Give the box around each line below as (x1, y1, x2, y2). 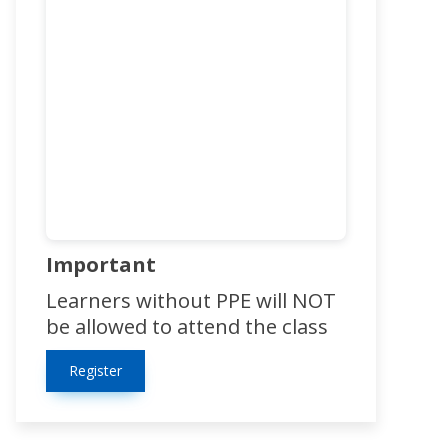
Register (69, 361, 122, 381)
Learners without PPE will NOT (46, 286, 336, 315)
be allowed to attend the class (46, 312, 328, 341)
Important (46, 250, 156, 279)
